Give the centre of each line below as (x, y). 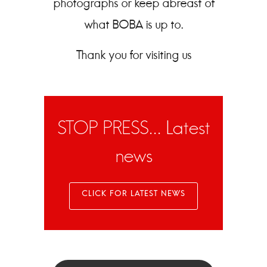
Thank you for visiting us (133, 55)
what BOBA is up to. (133, 25)
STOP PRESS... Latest (133, 127)
